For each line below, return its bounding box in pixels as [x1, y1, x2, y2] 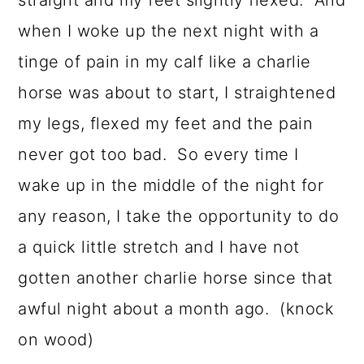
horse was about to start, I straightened [18, 83, 336, 103]
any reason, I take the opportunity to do [18, 206, 340, 227]
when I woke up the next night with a [18, 21, 319, 41]
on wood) [18, 330, 94, 350]
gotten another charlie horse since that [18, 268, 333, 288]
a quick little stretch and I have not [18, 237, 300, 258]
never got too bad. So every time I [18, 145, 299, 165]
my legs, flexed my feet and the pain [18, 114, 314, 134]
